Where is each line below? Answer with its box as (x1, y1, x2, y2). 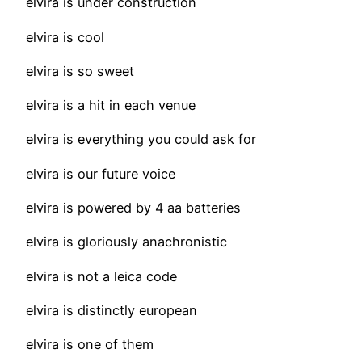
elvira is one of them (26, 336, 154, 353)
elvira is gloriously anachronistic (26, 234, 227, 250)
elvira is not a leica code (26, 267, 177, 284)
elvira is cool (26, 28, 104, 45)
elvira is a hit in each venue (26, 97, 196, 114)
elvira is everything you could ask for (26, 131, 256, 148)
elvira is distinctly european (26, 301, 197, 318)
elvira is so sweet (26, 62, 134, 79)
